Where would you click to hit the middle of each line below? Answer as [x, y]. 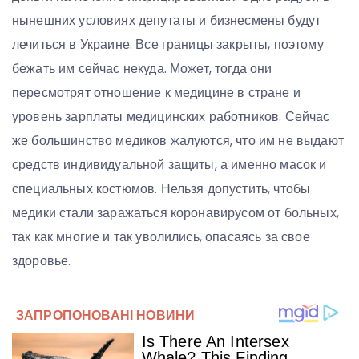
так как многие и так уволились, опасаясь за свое [161, 237]
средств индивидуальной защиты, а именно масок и [169, 165]
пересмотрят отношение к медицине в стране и [156, 93]
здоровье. [42, 261]
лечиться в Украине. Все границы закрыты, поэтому [168, 45]
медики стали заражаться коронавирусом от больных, [175, 213]
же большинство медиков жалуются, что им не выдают [178, 141]
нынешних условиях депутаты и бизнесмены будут [167, 21]
